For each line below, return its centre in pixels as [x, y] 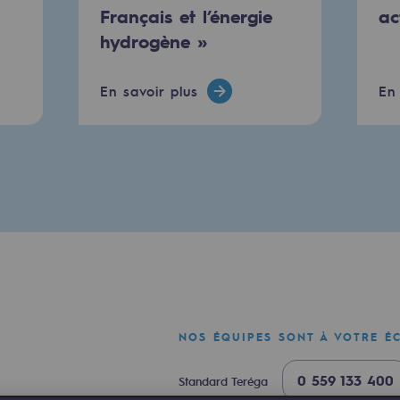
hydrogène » [153, 41]
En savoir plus [149, 91]
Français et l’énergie [186, 16]
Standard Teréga [223, 380]
